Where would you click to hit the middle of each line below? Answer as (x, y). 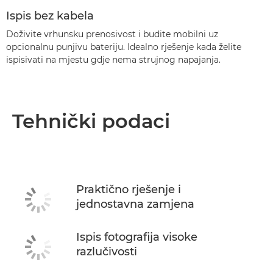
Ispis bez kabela (50, 16)
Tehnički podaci (91, 121)
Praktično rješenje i (129, 190)
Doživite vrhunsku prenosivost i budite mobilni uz (112, 34)
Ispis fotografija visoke (137, 237)
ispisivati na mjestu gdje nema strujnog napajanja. (113, 60)
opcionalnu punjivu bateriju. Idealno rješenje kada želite (124, 47)
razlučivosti (107, 252)
